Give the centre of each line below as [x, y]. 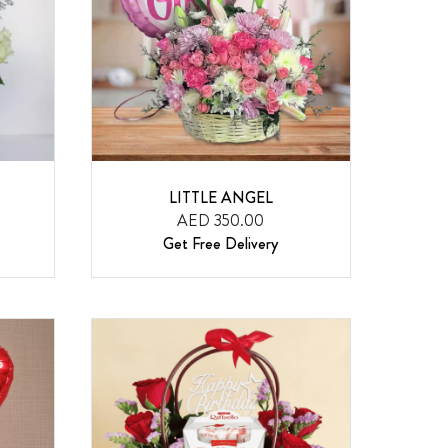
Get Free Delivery [221, 244]
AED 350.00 [221, 221]
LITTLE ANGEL [220, 198]
